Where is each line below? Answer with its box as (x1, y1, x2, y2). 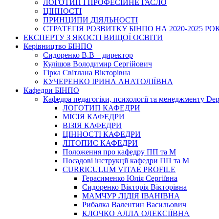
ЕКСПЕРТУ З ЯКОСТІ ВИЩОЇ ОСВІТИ (23, 33, 163, 42)
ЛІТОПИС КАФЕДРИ (63, 139, 138, 147)
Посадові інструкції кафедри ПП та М (63, 156, 189, 165)
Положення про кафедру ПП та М (63, 148, 176, 156)
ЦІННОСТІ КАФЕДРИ (63, 130, 141, 138)
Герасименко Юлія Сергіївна (82, 174, 177, 182)
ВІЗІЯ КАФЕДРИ (63, 121, 122, 130)
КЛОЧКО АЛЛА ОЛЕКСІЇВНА (82, 209, 190, 218)
